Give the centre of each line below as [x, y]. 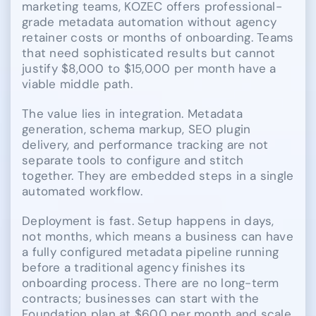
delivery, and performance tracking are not [145, 145]
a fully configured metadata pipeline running [151, 252]
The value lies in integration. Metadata [132, 114]
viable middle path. [77, 84]
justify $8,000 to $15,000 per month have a [149, 69]
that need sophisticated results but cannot [149, 53]
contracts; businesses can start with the [141, 299]
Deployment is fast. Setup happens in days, [148, 221]
